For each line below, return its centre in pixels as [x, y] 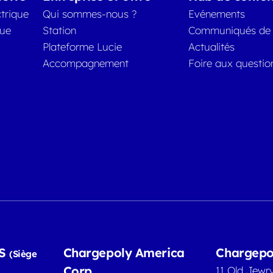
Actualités [211, 46]
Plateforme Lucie [83, 46]
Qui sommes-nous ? [90, 13]
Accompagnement [86, 63]
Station [60, 30]
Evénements [216, 13]
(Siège [23, 253]
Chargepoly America [124, 252]
